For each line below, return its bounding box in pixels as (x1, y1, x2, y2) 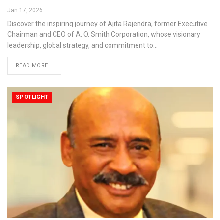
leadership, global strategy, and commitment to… (7, 41, 158, 49)
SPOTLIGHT (16, 93, 49, 100)
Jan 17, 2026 (7, 6, 43, 14)
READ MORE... (16, 62, 53, 69)
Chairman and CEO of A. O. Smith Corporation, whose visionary (7, 30, 200, 38)
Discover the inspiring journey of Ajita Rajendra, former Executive (7, 19, 208, 27)
